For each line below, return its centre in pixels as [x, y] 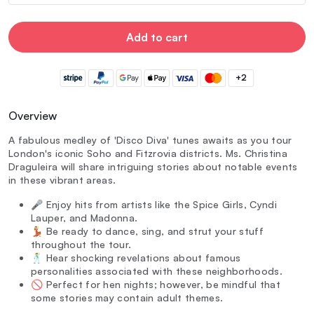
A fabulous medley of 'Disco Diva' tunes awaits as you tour [150, 140]
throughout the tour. [81, 245]
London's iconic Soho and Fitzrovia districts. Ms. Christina [148, 153]
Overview [33, 116]
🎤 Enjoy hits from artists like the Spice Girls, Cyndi [154, 205]
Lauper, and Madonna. [84, 218]
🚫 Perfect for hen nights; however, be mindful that [156, 285]
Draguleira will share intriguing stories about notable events [153, 167]
